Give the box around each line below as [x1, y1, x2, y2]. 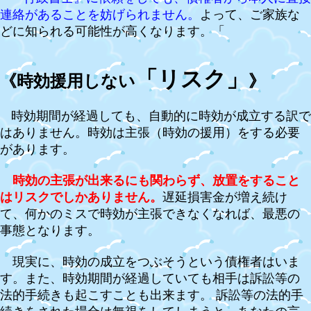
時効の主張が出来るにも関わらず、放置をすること [12, 174, 300, 187]
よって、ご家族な [200, 8, 300, 22]
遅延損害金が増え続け [162, 190, 287, 204]
